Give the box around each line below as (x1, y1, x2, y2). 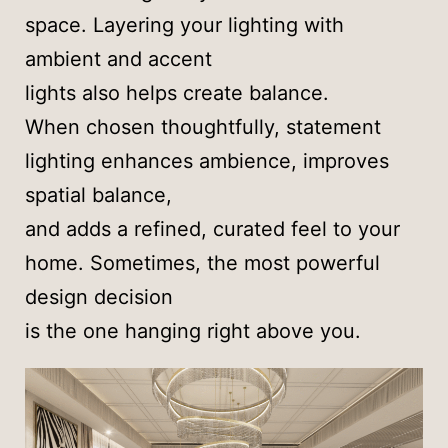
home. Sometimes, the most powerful (25, 251, 380, 275)
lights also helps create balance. (25, 81, 329, 105)
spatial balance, (25, 183, 172, 207)
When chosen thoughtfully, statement (25, 115, 381, 139)
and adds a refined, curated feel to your (25, 217, 400, 241)
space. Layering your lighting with (25, 13, 344, 37)
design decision (25, 285, 173, 309)
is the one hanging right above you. (25, 319, 361, 343)
